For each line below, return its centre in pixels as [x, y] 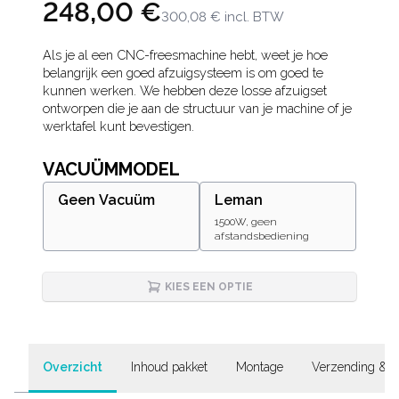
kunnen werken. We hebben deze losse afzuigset [185, 90]
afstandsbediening [262, 236]
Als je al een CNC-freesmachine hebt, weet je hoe [185, 55]
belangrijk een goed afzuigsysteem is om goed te [183, 73]
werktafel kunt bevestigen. [118, 126]
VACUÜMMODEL [111, 169]
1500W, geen [246, 222]
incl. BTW [254, 17]
